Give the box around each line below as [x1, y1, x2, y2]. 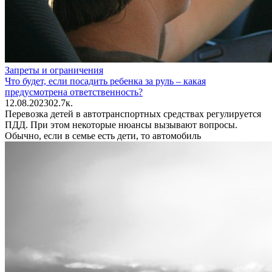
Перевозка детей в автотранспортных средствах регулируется [5, 108, 261, 119]
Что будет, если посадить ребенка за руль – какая [5, 75, 206, 86]
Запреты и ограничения [5, 64, 103, 75]
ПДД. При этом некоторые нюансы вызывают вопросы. [5, 119, 237, 130]
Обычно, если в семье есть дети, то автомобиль [5, 130, 201, 141]
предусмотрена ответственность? [5, 86, 143, 97]
